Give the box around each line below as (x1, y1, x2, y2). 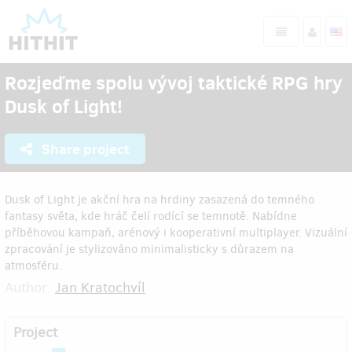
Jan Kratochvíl (55, 278, 145, 297)
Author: (5, 278, 55, 297)
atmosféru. (5, 258, 62, 273)
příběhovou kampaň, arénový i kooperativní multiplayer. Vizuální (5, 225, 347, 240)
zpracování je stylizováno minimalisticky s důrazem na (5, 241, 294, 257)
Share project (38, 139, 130, 159)
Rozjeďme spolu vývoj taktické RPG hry (5, 69, 343, 96)
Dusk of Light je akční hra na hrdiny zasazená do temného (5, 192, 314, 207)
